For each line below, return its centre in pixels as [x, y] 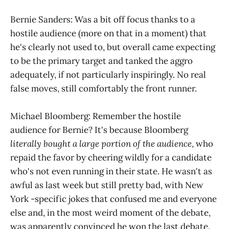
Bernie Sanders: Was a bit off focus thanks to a [103, 20]
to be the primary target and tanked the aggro [101, 61]
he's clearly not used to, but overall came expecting [113, 47]
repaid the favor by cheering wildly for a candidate [111, 158]
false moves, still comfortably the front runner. [104, 89]
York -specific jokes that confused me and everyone [113, 199]
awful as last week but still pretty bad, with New [107, 185]
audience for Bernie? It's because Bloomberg [99, 130]
